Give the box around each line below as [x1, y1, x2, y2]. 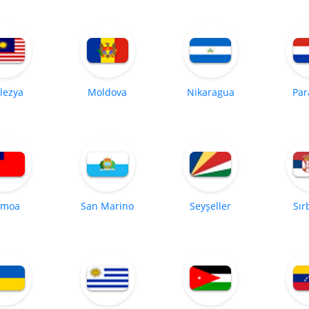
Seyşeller [190, 199, 232, 212]
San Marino [81, 199, 134, 212]
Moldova [88, 85, 128, 99]
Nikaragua [186, 85, 235, 99]
